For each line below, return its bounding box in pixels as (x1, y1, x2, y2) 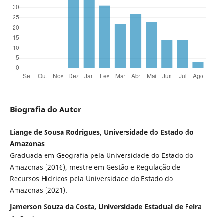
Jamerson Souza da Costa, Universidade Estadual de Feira (9, 201, 201, 211)
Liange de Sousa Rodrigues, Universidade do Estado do (9, 127, 194, 137)
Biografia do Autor (9, 104, 81, 115)
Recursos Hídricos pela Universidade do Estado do (9, 173, 173, 183)
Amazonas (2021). (9, 185, 67, 195)
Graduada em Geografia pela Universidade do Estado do (9, 150, 193, 160)
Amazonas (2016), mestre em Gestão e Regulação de (9, 162, 180, 171)
